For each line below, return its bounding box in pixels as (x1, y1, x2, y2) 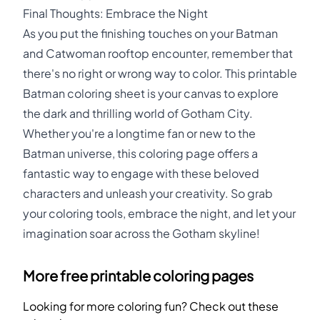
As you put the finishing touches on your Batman (23, 26, 278, 41)
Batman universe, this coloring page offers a (23, 146, 258, 161)
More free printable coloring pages (23, 267, 254, 285)
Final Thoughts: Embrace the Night (23, 6, 208, 21)
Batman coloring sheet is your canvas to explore (23, 86, 279, 101)
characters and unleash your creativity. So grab (23, 186, 273, 201)
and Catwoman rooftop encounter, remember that (23, 46, 293, 61)
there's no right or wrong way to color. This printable (23, 66, 297, 81)
